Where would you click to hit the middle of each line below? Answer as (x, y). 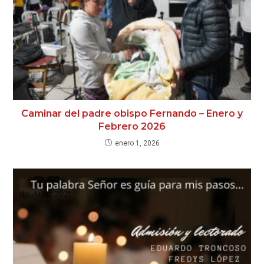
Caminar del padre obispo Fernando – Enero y (132, 113)
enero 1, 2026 (137, 143)
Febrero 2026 (132, 126)
